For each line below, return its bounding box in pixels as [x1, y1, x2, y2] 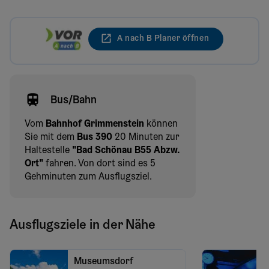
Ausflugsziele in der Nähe [10, 219, 156, 233]
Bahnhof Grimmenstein [46, 119, 144, 130]
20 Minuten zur [115, 133, 180, 143]
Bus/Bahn [50, 95, 97, 107]
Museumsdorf [74, 257, 134, 267]
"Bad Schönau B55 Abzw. [72, 146, 180, 156]
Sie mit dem [25, 133, 77, 143]
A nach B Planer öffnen [116, 34, 210, 43]
